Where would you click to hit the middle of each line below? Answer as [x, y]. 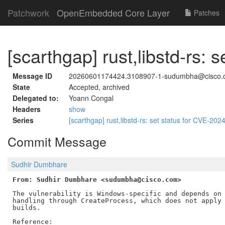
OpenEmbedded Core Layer [113, 13]
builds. [26, 207]
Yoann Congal [91, 98]
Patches [206, 13]
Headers [27, 109]
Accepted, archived [99, 87]
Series [23, 120]
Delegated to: [36, 98]
